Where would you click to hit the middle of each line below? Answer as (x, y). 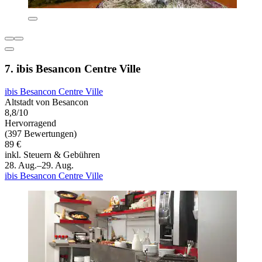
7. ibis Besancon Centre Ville (73, 69)
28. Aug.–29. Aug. (39, 165)
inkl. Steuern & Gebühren (52, 154)
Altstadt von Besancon (46, 102)
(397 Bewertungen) (41, 133)
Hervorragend (30, 123)
